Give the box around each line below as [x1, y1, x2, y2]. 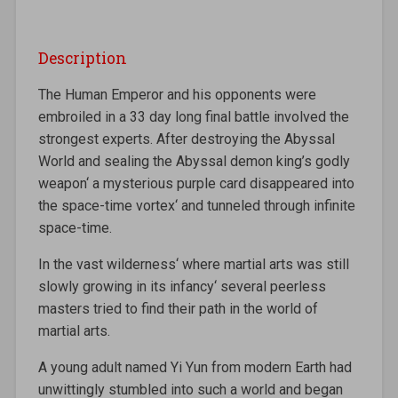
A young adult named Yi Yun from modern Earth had [37, 358, 352, 376]
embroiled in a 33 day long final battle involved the [37, 107, 349, 125]
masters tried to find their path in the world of [37, 299, 318, 317]
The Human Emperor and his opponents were [37, 85, 316, 103]
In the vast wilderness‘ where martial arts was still [37, 255, 349, 273]
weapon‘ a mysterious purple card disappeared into [37, 174, 354, 192]
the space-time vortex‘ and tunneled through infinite [37, 196, 355, 214]
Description [37, 47, 127, 68]
